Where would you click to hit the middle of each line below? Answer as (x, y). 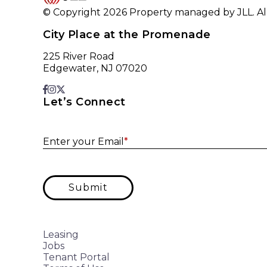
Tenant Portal (76, 257)
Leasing (61, 234)
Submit (88, 187)
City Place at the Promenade (127, 34)
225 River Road (79, 56)
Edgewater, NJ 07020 (95, 68)
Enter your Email (83, 141)
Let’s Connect (84, 102)
